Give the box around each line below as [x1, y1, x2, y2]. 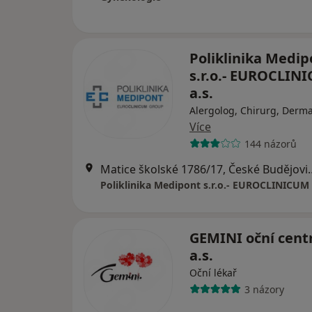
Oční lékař [189, 266, 237, 279]
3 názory [244, 282, 284, 296]
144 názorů [244, 136, 297, 150]
